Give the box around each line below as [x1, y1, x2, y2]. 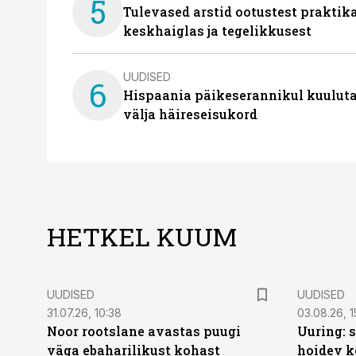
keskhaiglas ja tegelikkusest [123, 22, 311, 39]
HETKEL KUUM [47, 219, 237, 253]
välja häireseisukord [123, 106, 257, 122]
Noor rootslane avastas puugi [47, 323, 241, 339]
